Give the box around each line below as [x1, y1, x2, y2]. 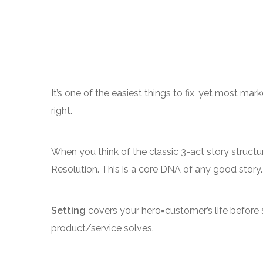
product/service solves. [51, 222, 154, 234]
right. [51, 105, 72, 116]
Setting [51, 205, 86, 216]
